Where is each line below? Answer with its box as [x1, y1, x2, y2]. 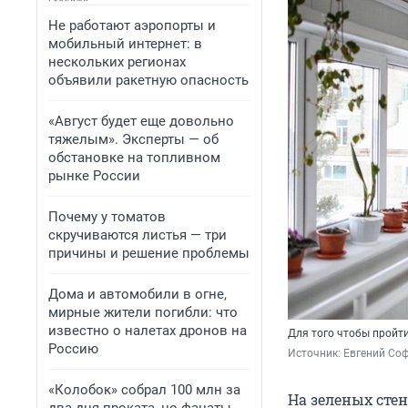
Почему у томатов [48, 209, 166, 225]
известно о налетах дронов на [48, 322, 247, 339]
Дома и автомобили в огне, [48, 286, 227, 302]
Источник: [288, 347, 343, 361]
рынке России [48, 168, 140, 184]
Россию [48, 341, 98, 357]
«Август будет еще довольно [48, 113, 234, 129]
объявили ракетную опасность [48, 72, 249, 88]
